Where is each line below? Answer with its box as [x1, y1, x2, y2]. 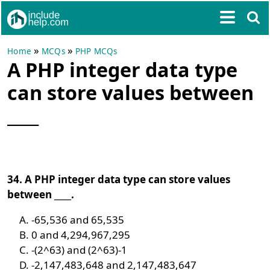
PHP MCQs [75, 46, 118, 57]
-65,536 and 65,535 [31, 213, 125, 227]
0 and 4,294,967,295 [31, 228, 131, 242]
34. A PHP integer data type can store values [7, 172, 231, 186]
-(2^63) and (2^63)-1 [31, 243, 128, 257]
